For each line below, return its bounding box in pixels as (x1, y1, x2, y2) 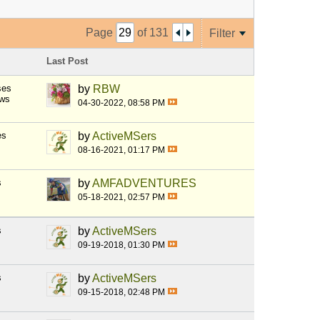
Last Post (46, 56, 88, 67)
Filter (209, 26, 235, 39)
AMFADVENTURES (92, 177, 196, 190)
